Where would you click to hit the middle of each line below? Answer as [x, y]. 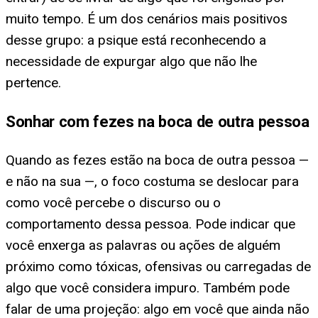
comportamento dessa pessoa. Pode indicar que [150, 224]
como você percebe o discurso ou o [113, 203]
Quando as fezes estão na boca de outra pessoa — [157, 160]
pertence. [33, 82]
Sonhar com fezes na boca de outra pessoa [158, 122]
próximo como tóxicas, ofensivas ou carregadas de [158, 267]
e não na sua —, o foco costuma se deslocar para [152, 182]
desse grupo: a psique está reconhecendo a [136, 40]
